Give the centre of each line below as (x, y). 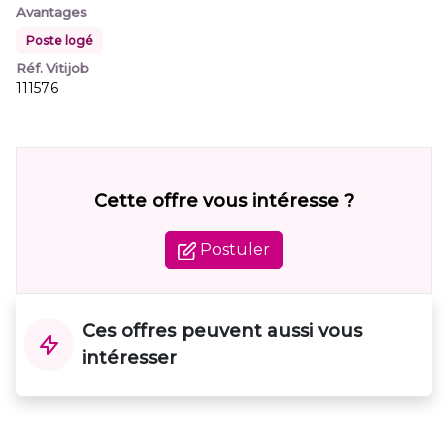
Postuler (232, 249)
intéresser (129, 358)
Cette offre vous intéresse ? (224, 201)
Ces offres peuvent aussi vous (222, 331)
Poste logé (59, 40)
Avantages (51, 12)
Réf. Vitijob (52, 68)
